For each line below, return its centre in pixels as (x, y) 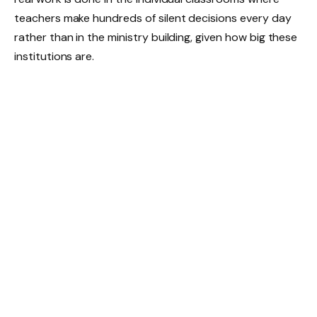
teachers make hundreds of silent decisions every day (153, 18)
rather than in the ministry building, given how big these (156, 37)
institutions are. (54, 56)
